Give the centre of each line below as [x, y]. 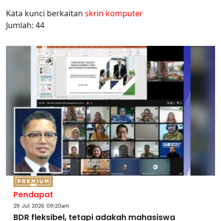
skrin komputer [114, 13]
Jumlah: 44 [25, 25]
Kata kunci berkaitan [45, 13]
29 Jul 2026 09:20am [41, 206]
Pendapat [33, 194]
